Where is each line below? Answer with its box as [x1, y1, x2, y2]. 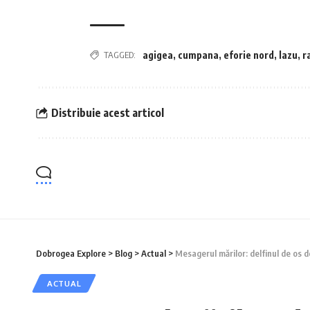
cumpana [178, 49, 219, 61]
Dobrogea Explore [36, 248, 106, 259]
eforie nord [224, 49, 274, 61]
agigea [143, 49, 173, 61]
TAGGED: [104, 49, 136, 60]
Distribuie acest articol [51, 105, 164, 120]
